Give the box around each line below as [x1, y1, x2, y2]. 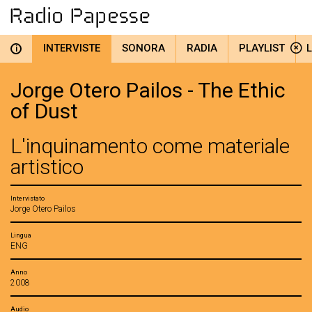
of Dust [10, 99, 78, 123]
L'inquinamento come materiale [10, 134, 290, 158]
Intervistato [10, 195, 45, 202]
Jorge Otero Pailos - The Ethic [10, 78, 286, 102]
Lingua [10, 232, 31, 239]
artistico [10, 155, 84, 179]
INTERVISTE [43, 42, 100, 54]
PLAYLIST [239, 42, 285, 54]
